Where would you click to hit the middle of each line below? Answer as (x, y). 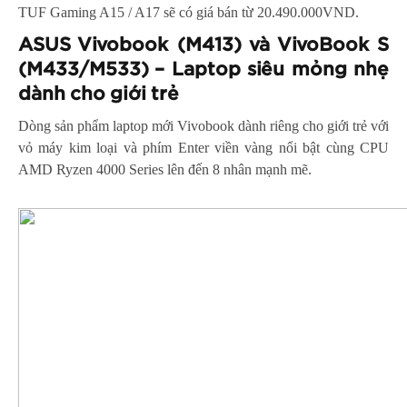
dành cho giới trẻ (101, 94)
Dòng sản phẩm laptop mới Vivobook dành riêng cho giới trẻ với (203, 125)
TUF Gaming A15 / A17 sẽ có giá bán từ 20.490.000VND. (189, 12)
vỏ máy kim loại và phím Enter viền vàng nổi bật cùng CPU (203, 147)
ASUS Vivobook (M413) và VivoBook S (203, 45)
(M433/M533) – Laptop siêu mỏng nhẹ (203, 69)
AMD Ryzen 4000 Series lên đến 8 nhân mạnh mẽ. (165, 169)
